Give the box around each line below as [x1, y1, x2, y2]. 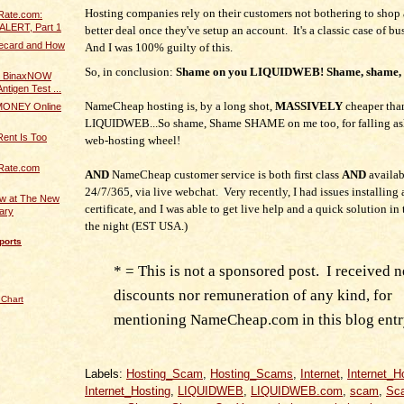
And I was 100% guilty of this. [85, 41, 233, 55]
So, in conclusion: [85, 65, 176, 79]
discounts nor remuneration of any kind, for [114, 286, 392, 304]
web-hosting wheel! [85, 133, 180, 148]
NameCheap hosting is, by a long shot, [85, 99, 275, 114]
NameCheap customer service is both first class [112, 168, 342, 182]
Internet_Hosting [85, 384, 170, 399]
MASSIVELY [275, 99, 343, 114]
